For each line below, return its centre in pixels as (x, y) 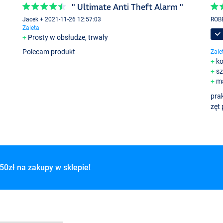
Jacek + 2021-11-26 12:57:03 (62, 20)
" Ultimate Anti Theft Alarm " (128, 6)
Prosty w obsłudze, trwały (68, 38)
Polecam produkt (49, 52)
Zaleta (31, 28)
